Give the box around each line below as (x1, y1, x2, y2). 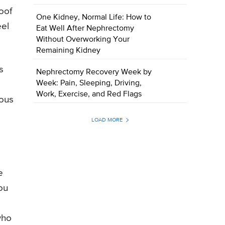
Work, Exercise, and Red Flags (36, 90, 142, 99)
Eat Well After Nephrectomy (36, 25, 135, 33)
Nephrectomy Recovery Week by (36, 68, 152, 77)
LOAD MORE (91, 117, 123, 123)
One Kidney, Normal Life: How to (36, 14, 152, 22)
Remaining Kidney (36, 47, 101, 55)
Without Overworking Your (36, 36, 130, 44)
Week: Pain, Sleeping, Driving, (36, 79, 142, 88)
